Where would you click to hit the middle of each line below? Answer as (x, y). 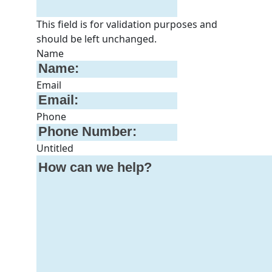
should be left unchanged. (97, 39)
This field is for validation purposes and (127, 24)
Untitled (55, 148)
